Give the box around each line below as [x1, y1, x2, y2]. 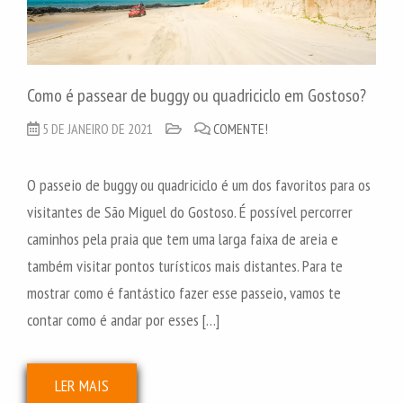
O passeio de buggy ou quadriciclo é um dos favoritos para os [27, 174, 371, 195]
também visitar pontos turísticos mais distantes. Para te [27, 255, 343, 276]
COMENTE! [213, 119, 268, 138]
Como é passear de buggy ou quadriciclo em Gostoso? [27, 83, 366, 107]
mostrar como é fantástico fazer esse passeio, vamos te [27, 282, 341, 303]
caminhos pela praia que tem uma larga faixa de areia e [27, 228, 338, 249]
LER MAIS [55, 374, 109, 396]
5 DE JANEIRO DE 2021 [42, 119, 153, 138]
